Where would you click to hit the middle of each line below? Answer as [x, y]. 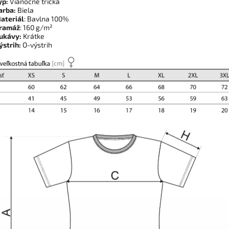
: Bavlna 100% [47, 19]
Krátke [34, 36]
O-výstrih [37, 45]
